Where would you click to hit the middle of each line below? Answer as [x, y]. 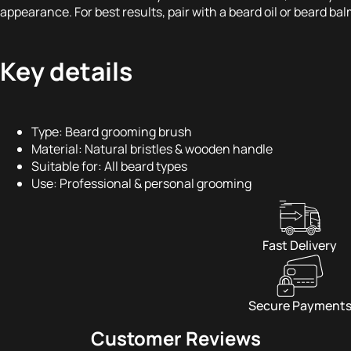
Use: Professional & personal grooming [141, 183]
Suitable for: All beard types [109, 166]
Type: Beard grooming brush [112, 131]
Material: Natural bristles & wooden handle [152, 148]
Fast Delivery [300, 245]
